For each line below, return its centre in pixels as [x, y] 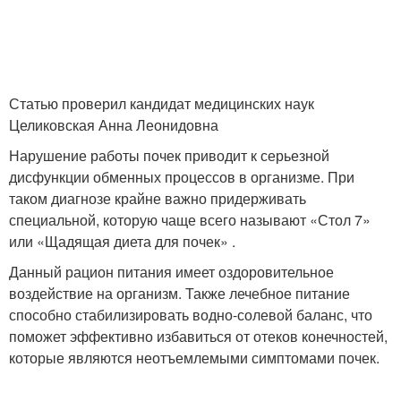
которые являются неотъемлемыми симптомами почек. [194, 358]
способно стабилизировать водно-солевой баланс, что [191, 315]
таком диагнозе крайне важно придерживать [158, 198]
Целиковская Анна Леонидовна [114, 125]
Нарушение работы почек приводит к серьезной [169, 155]
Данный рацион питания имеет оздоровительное [171, 272]
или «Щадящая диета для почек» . [122, 241]
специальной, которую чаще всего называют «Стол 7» [190, 220]
